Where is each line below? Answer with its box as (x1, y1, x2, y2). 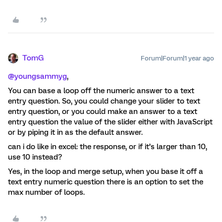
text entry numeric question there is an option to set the (8, 177, 203, 186)
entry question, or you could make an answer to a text (8, 107, 197, 116)
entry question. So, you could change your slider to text (8, 97, 200, 106)
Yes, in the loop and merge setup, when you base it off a (8, 167, 203, 176)
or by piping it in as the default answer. (8, 128, 143, 137)
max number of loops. (8, 188, 85, 197)
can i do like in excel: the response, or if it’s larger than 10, (8, 142, 207, 151)
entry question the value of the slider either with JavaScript (8, 117, 213, 126)
